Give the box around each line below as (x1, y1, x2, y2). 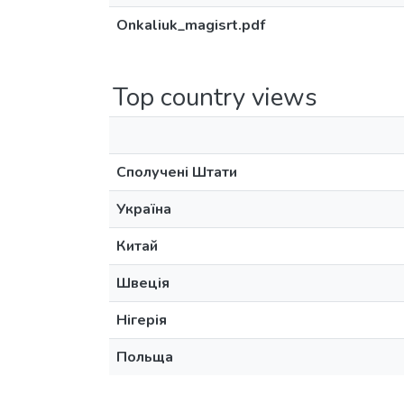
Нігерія (116, 310, 167, 330)
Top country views (113, 80, 317, 115)
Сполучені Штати (116, 162, 237, 182)
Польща (116, 347, 173, 367)
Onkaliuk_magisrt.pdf (116, 15, 265, 35)
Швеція (116, 273, 170, 293)
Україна (116, 199, 171, 219)
